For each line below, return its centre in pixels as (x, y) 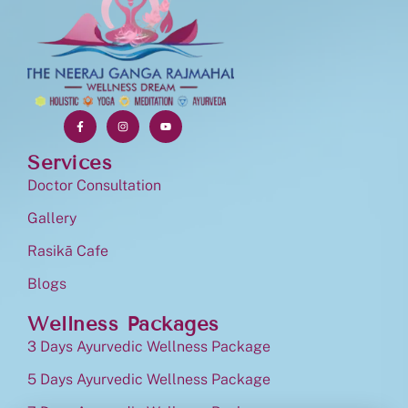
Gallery (52, 218)
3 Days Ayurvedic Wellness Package (149, 346)
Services (70, 163)
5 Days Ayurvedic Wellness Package (149, 379)
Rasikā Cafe (68, 250)
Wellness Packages (123, 324)
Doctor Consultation (94, 185)
